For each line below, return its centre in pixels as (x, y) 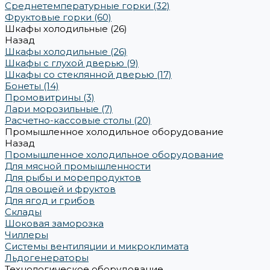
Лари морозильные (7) (59, 109)
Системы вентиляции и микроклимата (97, 246)
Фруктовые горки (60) (58, 17)
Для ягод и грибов (50, 200)
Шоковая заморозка (54, 223)
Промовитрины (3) (50, 97)
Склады (23, 212)
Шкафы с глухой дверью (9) (72, 63)
